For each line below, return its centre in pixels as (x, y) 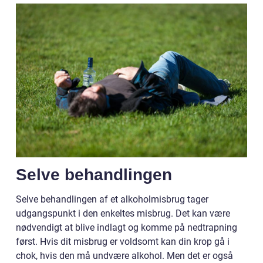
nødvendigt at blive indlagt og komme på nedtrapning (127, 228)
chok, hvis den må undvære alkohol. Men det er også (124, 256)
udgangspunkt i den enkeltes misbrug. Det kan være (123, 214)
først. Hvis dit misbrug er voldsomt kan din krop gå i (123, 242)
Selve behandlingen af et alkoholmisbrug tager (112, 200)
